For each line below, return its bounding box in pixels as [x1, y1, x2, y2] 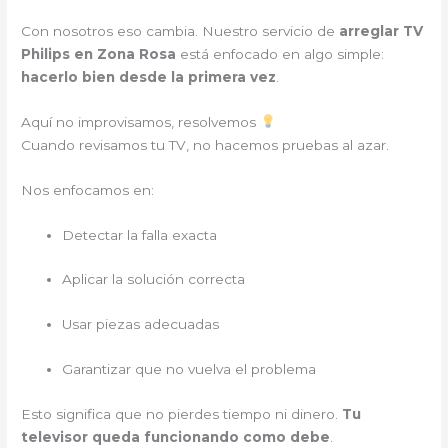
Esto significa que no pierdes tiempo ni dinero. [21, 406, 343, 422]
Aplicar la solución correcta [62, 271, 246, 288]
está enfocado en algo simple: [180, 45, 385, 62]
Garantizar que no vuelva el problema [62, 361, 317, 378]
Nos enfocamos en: [21, 181, 155, 198]
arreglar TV [339, 22, 424, 39]
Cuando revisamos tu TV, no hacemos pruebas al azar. [21, 136, 390, 153]
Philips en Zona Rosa [21, 45, 181, 62]
